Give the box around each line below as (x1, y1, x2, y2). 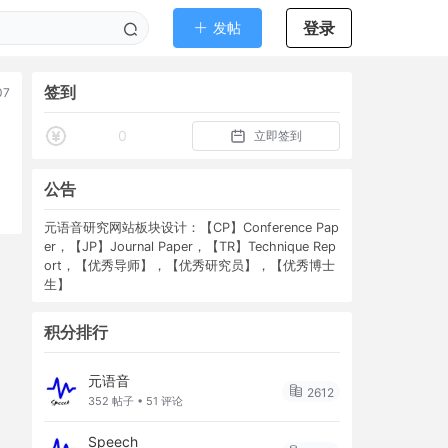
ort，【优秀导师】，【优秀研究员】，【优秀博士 (44, 258, 335, 273)
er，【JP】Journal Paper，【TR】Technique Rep (44, 239, 336, 254)
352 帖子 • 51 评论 (88, 394, 183, 408)
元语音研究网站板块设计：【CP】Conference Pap (44, 220, 339, 235)
